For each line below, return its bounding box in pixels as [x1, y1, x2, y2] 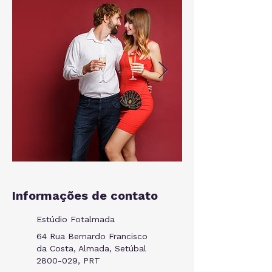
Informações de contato [12, 188, 158, 203]
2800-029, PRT [36, 256, 100, 265]
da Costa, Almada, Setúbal [36, 243, 146, 253]
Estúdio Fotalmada [36, 214, 115, 224]
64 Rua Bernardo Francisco [36, 231, 148, 241]
